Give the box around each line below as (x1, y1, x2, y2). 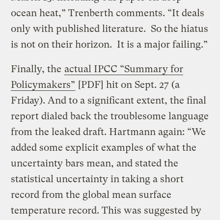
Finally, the (11, 63, 64, 75)
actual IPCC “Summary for (64, 63, 184, 75)
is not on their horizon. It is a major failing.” (11, 38, 208, 50)
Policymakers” (11, 79, 76, 90)
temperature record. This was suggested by (11, 204, 202, 216)
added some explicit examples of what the (11, 141, 197, 153)
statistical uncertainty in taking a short (11, 173, 184, 185)
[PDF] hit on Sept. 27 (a (76, 79, 180, 90)
